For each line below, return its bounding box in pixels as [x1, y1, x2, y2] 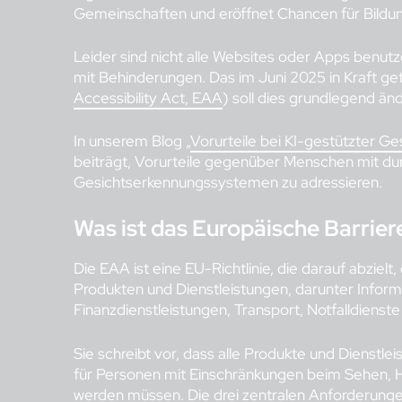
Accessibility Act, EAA [74, 88, 223, 109]
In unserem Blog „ [74, 131, 190, 152]
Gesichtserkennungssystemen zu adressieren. [74, 172, 382, 193]
